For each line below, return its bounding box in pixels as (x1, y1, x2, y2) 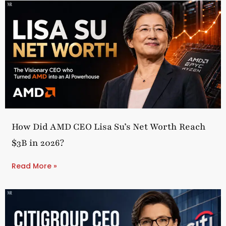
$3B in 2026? (12, 136, 64, 149)
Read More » (12, 160, 57, 171)
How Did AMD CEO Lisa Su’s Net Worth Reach (12, 120, 206, 133)
